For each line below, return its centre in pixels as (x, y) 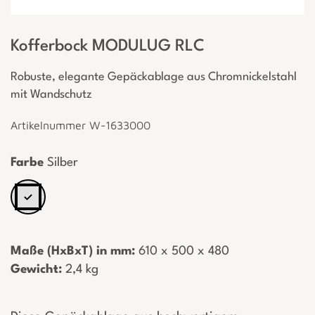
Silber (61, 163)
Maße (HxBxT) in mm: (73, 252)
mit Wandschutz (51, 95)
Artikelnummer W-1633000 (81, 126)
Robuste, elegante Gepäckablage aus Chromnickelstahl (154, 77)
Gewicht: (36, 270)
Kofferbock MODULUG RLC (108, 47)
